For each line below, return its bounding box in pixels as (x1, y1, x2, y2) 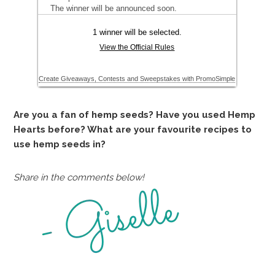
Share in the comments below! (14, 172, 145, 184)
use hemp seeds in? (14, 139, 106, 150)
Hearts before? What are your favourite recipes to (14, 124, 252, 136)
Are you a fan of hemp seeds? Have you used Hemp (14, 109, 256, 121)
